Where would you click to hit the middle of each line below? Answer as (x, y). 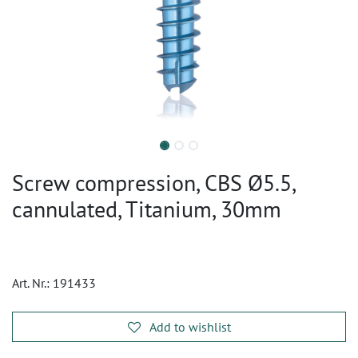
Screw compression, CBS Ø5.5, (153, 183)
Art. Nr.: (32, 283)
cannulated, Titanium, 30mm (147, 209)
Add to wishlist (190, 327)
